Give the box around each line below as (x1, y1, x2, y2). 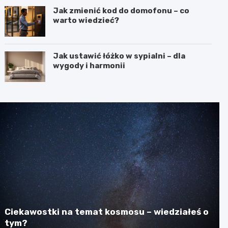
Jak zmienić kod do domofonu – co (53, 6, 190, 15)
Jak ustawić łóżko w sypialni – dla (53, 51, 186, 61)
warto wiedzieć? (53, 15, 120, 25)
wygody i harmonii (53, 61, 126, 70)
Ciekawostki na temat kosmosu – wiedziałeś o (5, 206, 209, 217)
